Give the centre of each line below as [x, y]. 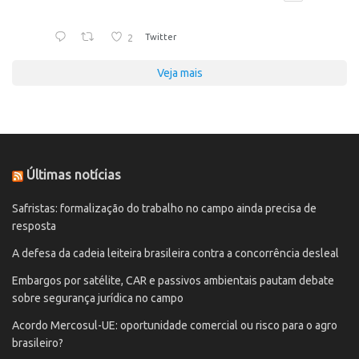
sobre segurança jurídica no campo [98, 298]
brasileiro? [38, 343]
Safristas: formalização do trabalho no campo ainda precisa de [164, 209]
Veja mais [179, 73]
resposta [34, 226]
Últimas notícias [74, 175]
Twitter [161, 36]
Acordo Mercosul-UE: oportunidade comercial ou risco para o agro [175, 326]
